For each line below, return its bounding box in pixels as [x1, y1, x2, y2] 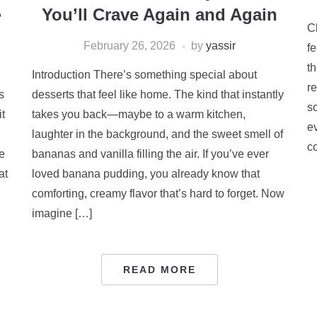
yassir [205, 40, 236, 52]
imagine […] [32, 207, 93, 219]
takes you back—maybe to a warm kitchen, [32, 108, 246, 120]
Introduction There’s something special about [32, 69, 258, 81]
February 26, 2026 [83, 40, 175, 52]
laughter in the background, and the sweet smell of [32, 128, 284, 140]
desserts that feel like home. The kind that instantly [32, 88, 284, 100]
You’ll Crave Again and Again [41, 5, 277, 24]
